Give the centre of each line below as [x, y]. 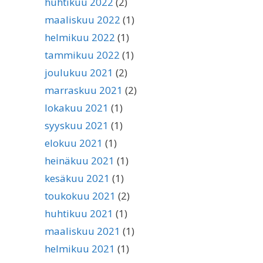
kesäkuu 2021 [77, 178]
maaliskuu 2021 [82, 231]
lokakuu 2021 [77, 108]
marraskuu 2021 [84, 90]
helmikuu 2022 [80, 37]
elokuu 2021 [74, 143]
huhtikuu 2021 [79, 213]
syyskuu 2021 [77, 125]
